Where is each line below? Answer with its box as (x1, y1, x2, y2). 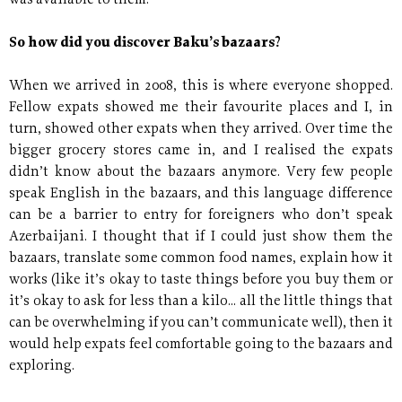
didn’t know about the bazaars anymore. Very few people (9, 166, 393, 180)
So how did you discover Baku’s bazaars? (9, 37, 281, 51)
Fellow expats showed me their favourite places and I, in (9, 101, 393, 116)
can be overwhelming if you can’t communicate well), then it (9, 317, 393, 331)
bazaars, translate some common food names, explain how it (9, 252, 393, 267)
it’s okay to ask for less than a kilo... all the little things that (9, 295, 393, 310)
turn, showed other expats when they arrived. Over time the (9, 123, 393, 137)
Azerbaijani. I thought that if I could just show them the (9, 231, 393, 245)
